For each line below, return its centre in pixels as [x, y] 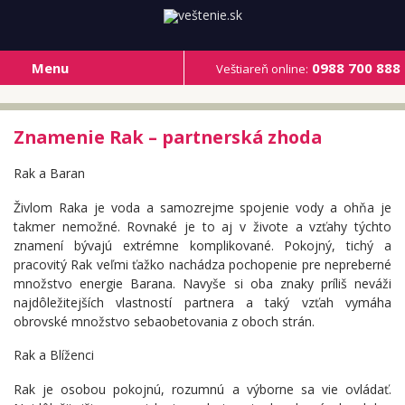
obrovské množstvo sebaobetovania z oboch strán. [164, 321]
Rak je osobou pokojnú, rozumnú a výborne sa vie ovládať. [202, 390]
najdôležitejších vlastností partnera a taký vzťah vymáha [202, 302]
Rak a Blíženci [54, 355]
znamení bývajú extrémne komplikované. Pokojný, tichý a [202, 245]
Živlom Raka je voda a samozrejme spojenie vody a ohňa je [202, 207]
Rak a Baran [49, 173]
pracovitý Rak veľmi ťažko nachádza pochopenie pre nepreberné [202, 264]
